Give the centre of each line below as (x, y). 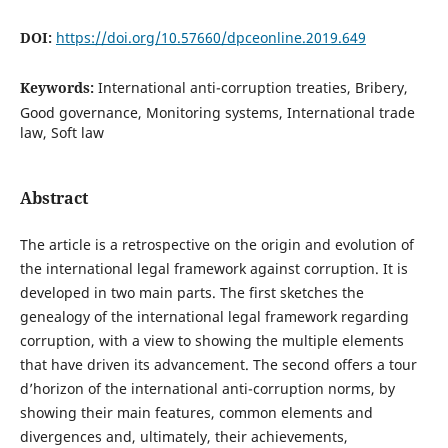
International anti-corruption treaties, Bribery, (252, 87)
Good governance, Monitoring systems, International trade (217, 112)
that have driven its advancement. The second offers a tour (218, 365)
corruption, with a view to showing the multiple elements (211, 341)
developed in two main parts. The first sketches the (191, 293)
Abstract (53, 198)
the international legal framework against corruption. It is (213, 269)
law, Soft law (61, 132)
